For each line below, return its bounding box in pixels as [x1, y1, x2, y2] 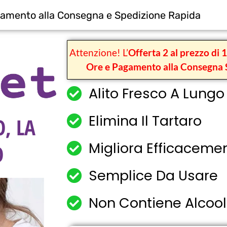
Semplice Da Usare [88, 166, 218, 185]
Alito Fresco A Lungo [88, 84, 224, 103]
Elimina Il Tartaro [88, 111, 202, 130]
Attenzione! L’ [69, 47, 128, 58]
